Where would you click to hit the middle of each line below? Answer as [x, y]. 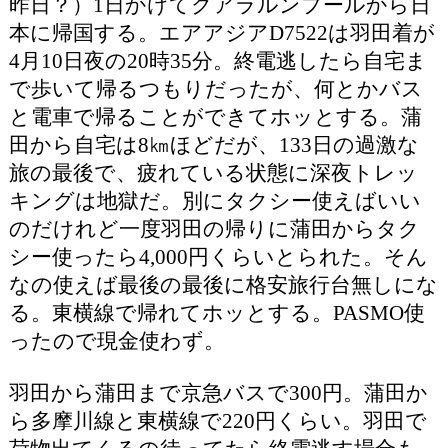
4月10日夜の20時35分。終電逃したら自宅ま [217, 60]
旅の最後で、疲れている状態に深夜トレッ [213, 172]
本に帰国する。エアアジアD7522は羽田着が [221, 32]
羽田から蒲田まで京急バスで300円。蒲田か [218, 392]
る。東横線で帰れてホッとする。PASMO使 [216, 312]
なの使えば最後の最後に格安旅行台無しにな [223, 284]
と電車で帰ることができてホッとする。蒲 [215, 116]
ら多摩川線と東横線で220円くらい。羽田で [217, 420]
